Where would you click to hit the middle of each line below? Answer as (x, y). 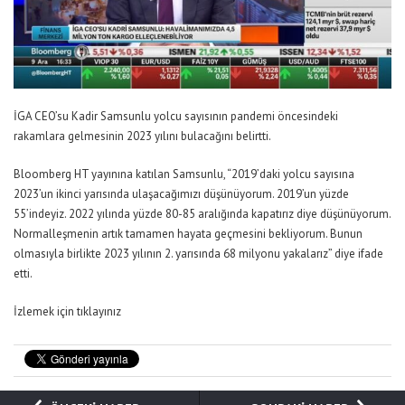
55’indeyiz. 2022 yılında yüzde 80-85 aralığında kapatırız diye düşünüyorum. (202, 213)
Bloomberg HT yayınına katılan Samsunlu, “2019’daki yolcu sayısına (184, 174)
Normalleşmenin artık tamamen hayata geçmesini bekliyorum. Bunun (188, 233)
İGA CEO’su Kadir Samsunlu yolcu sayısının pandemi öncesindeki (176, 116)
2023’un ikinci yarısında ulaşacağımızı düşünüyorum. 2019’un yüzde (181, 193)
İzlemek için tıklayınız (67, 311)
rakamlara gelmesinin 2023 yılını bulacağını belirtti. (142, 136)
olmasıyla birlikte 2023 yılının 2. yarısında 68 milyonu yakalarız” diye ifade (198, 253)
